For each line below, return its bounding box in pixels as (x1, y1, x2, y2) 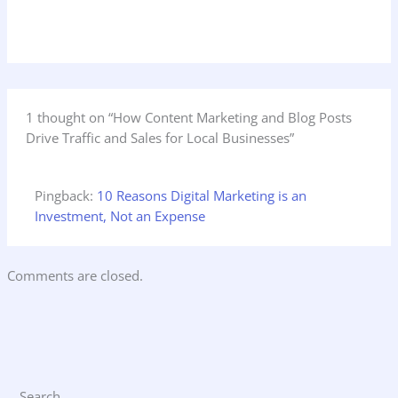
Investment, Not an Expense (35, 207, 206, 226)
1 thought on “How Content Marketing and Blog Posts (26, 107, 353, 126)
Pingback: (35, 187, 98, 205)
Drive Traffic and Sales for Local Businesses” (26, 128, 295, 147)
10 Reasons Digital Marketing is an (97, 187, 307, 205)
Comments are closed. (6, 267, 143, 285)
